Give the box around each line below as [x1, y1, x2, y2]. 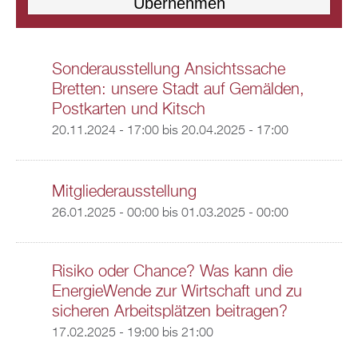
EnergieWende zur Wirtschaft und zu [51, 284, 302, 300]
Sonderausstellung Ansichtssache [51, 62, 285, 78]
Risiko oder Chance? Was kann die [51, 264, 292, 280]
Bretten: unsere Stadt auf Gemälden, [51, 82, 304, 97]
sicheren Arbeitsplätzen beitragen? [51, 304, 288, 320]
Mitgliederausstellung [51, 184, 197, 200]
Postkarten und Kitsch [51, 101, 205, 117]
